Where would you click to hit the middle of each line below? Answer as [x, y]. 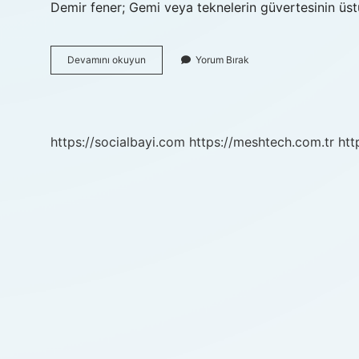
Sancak [162, 59]
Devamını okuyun [107, 60]
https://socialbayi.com [118, 142]
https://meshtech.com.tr [262, 142]
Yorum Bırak [222, 60]
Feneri [159, 73]
